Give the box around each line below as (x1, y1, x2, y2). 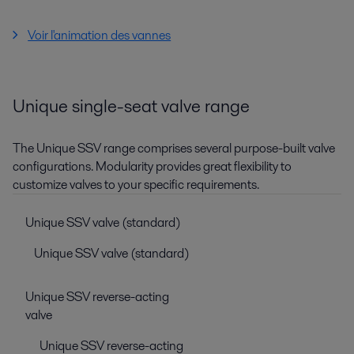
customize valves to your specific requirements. (13, 175, 259, 194)
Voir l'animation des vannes (28, 26, 171, 45)
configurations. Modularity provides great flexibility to (13, 157, 292, 176)
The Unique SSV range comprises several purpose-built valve (13, 139, 335, 158)
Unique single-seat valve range (13, 93, 250, 119)
